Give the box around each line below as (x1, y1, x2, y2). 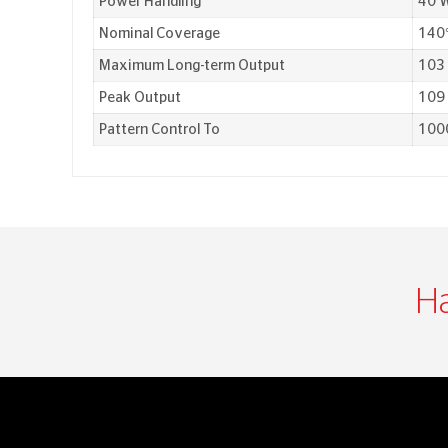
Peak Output (99, 90, 181, 105)
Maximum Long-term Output (99, 58, 285, 73)
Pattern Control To (99, 122, 220, 137)
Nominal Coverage (99, 26, 220, 41)
